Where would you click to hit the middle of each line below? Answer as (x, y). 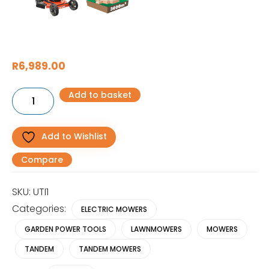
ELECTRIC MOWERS (114, 209)
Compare (42, 159)
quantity (26, 135)
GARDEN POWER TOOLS (65, 229)
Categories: (40, 208)
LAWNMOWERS (156, 229)
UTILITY (23, 92)
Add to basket (100, 95)
